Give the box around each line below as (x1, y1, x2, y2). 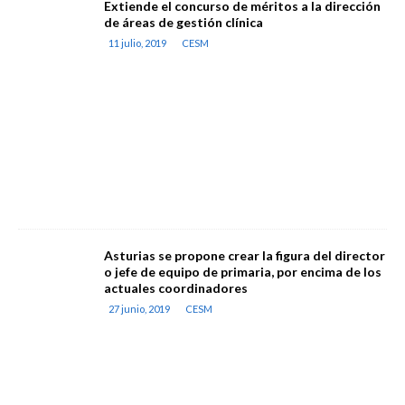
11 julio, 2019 (108, 37, 166, 49)
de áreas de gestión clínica (104, 14, 263, 30)
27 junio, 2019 (108, 303, 170, 315)
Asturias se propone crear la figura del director (104, 248, 385, 263)
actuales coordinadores (104, 280, 248, 296)
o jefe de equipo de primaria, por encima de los (104, 264, 381, 279)
